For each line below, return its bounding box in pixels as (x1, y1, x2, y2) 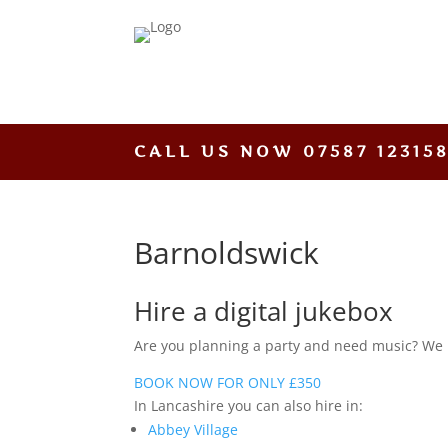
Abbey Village (148, 419, 239, 439)
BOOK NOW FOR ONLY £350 (134, 372, 322, 392)
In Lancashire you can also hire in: (134, 395, 364, 415)
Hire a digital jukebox (134, 292, 394, 329)
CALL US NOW (134, 140, 304, 161)
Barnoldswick (134, 231, 320, 273)
